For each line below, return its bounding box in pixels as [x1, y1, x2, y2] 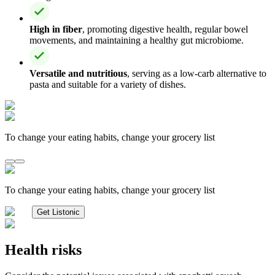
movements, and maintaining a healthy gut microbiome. [29, 34, 244, 45]
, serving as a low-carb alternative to [127, 68, 266, 79]
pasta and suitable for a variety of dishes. [29, 79, 186, 90]
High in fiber [29, 23, 82, 34]
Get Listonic [37, 207, 80, 217]
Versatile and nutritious [29, 68, 127, 79]
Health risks [5, 241, 82, 258]
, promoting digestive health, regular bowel [82, 23, 248, 34]
